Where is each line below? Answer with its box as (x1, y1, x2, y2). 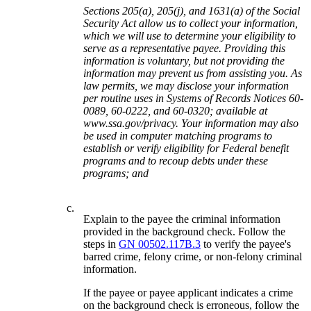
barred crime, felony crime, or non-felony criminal (83, 250, 303, 262)
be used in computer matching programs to (83, 129, 273, 142)
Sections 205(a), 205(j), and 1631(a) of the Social (83, 4, 301, 17)
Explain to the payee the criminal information (83, 212, 281, 225)
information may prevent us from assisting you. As (83, 67, 303, 79)
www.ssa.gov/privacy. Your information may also (83, 117, 299, 129)
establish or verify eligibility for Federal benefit (83, 142, 289, 154)
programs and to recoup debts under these (83, 154, 269, 167)
